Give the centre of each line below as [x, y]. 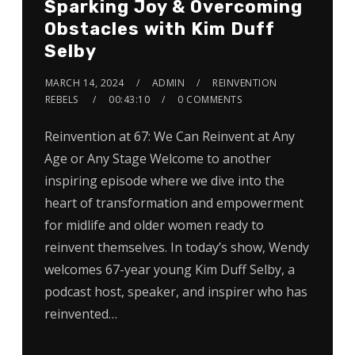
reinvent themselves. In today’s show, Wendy [176, 247]
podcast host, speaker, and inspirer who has [176, 291]
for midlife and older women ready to [154, 225]
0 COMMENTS [210, 99]
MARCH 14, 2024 [84, 82]
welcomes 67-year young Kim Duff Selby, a [169, 269]
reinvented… [80, 313]
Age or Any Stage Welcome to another [157, 158]
